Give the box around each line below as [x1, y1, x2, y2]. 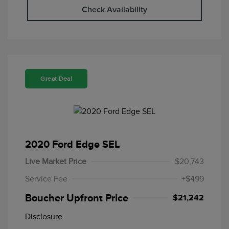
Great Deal [40, 75, 72, 83]
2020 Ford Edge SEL [25, 139, 120, 150]
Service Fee [25, 174, 67, 184]
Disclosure [25, 212, 62, 222]
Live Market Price [25, 157, 86, 167]
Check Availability [82, 6, 147, 14]
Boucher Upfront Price [25, 192, 128, 204]
